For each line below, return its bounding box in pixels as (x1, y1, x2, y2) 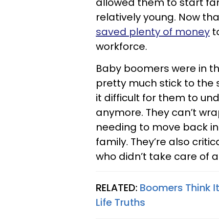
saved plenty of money (96, 25, 210, 39)
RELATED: (96, 181, 140, 195)
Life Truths (96, 196, 145, 209)
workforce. (96, 40, 147, 53)
